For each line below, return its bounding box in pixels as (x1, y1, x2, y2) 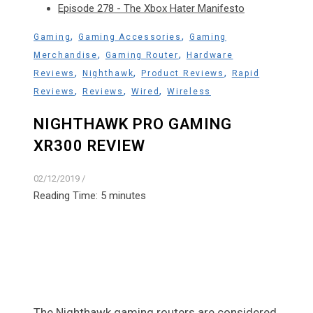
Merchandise (34, 50, 98, 61)
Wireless (167, 87, 211, 97)
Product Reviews (141, 68, 224, 79)
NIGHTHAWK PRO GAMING (34, 115, 232, 133)
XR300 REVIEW (34, 137, 145, 155)
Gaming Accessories (78, 32, 182, 43)
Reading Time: (34, 189, 101, 202)
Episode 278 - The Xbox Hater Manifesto (58, 2, 245, 15)
